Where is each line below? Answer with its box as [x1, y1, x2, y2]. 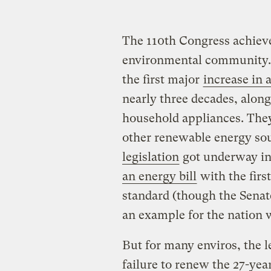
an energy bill [122, 169, 197, 183]
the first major [122, 72, 203, 87]
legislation [122, 149, 179, 164]
